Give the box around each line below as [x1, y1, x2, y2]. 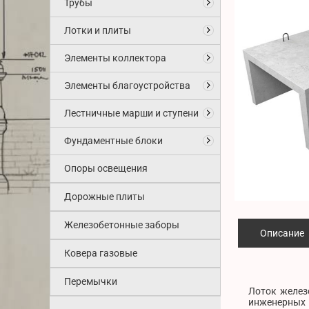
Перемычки [64, 276, 117, 287]
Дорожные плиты [64, 191, 145, 202]
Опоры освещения [64, 163, 148, 174]
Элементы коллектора [64, 52, 166, 63]
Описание [260, 228, 304, 239]
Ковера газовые [64, 248, 137, 259]
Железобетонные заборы [64, 219, 179, 230]
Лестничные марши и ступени [64, 108, 199, 119]
